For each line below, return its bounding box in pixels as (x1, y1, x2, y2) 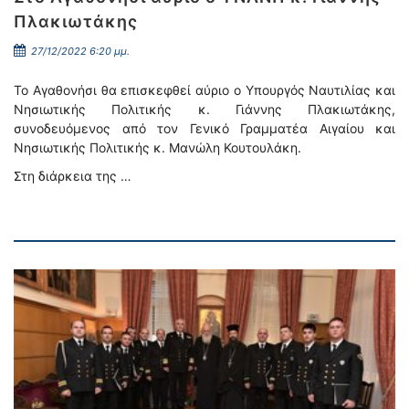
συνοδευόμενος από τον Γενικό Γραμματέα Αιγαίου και (14, 121, 395, 136)
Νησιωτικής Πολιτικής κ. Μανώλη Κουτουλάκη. (14, 140, 301, 155)
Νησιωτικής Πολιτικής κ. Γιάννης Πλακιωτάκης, (14, 101, 395, 117)
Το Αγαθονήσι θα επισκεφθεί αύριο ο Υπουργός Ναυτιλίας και (14, 82, 395, 98)
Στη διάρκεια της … (14, 168, 131, 184)
